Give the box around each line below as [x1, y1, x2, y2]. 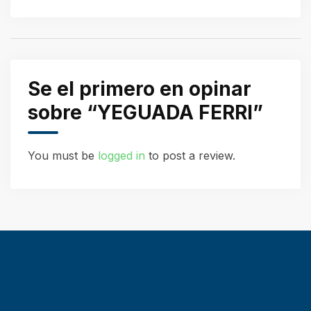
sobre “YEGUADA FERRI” [28, 101, 263, 124]
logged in [98, 149, 145, 162]
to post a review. [145, 149, 235, 162]
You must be [28, 149, 98, 162]
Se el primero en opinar [28, 77, 251, 101]
